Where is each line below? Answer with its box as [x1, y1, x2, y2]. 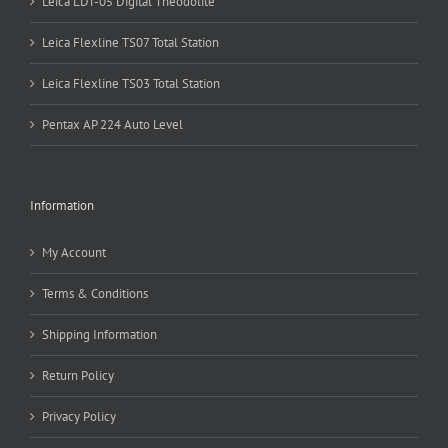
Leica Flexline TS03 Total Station [42, 75, 220, 92]
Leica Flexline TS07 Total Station [42, 34, 219, 51]
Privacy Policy [42, 408, 116, 425]
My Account [42, 244, 106, 261]
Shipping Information [42, 326, 157, 343]
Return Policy [42, 367, 114, 384]
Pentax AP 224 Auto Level [42, 116, 183, 133]
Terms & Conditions [42, 285, 148, 302]
